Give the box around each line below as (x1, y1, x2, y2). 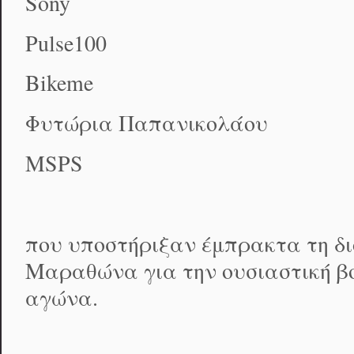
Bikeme (25, 68, 93, 98)
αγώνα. (25, 282, 98, 312)
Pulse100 (25, 28, 107, 58)
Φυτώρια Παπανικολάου (25, 108, 268, 138)
